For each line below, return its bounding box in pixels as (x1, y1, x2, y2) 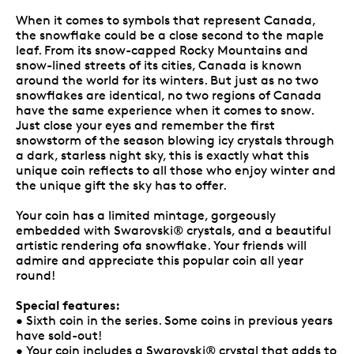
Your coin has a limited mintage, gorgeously (16, 207, 276, 223)
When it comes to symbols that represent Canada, (16, 12, 315, 28)
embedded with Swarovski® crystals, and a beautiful (16, 222, 331, 238)
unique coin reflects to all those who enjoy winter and (16, 162, 336, 178)
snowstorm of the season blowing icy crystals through (16, 132, 334, 148)
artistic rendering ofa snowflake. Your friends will (16, 237, 307, 253)
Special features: (16, 296, 120, 313)
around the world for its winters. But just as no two (16, 72, 318, 88)
